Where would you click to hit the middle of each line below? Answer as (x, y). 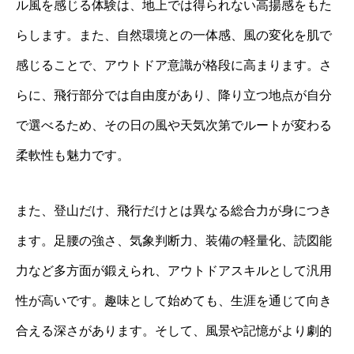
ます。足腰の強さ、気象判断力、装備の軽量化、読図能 (174, 240)
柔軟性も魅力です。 (73, 155)
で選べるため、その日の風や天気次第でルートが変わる (174, 125)
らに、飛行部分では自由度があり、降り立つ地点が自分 (174, 95)
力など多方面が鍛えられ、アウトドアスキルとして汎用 (174, 270)
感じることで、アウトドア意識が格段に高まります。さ (174, 65)
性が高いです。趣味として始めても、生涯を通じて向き (174, 300)
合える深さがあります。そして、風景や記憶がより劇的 (174, 330)
